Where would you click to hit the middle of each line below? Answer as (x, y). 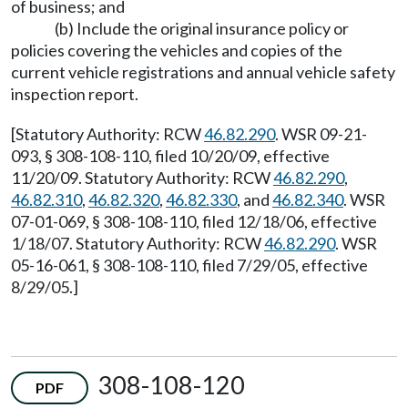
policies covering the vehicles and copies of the (177, 50)
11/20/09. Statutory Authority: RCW (142, 177)
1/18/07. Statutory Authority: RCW (138, 243)
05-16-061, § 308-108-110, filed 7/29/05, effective (189, 265)
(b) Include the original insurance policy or (202, 28)
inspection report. (75, 93)
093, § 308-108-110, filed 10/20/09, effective (170, 155)
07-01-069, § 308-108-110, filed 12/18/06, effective (194, 221)
